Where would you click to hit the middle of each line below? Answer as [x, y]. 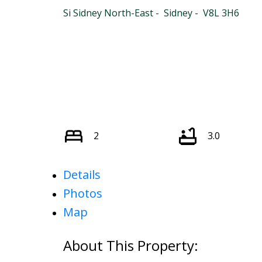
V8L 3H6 [221, 13]
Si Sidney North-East [108, 13]
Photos [82, 193]
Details [82, 174]
